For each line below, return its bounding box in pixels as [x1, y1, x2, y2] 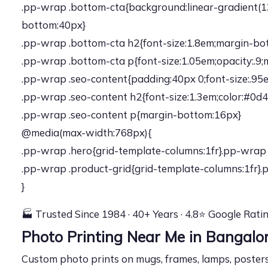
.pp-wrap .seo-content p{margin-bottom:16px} [22, 108, 241, 121]
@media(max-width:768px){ [22, 126, 151, 139]
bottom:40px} [22, 19, 86, 31]
